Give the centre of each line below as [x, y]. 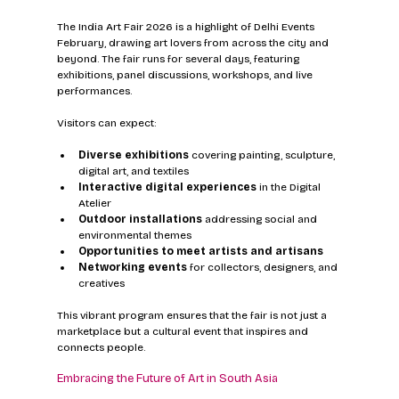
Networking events [132, 268]
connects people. [101, 348]
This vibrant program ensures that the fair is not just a [193, 316]
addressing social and [261, 220]
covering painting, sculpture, [263, 155]
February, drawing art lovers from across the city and [194, 43]
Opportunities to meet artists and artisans [200, 252]
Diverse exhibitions [133, 155]
